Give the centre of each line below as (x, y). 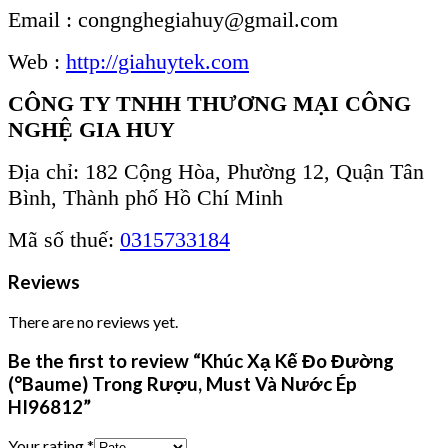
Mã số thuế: (64, 239)
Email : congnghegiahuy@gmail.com (173, 19)
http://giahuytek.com (157, 61)
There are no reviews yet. (93, 321)
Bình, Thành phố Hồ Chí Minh (145, 197)
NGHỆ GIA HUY (91, 129)
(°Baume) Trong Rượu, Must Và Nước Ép (182, 383)
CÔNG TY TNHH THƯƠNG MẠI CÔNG (209, 103)
